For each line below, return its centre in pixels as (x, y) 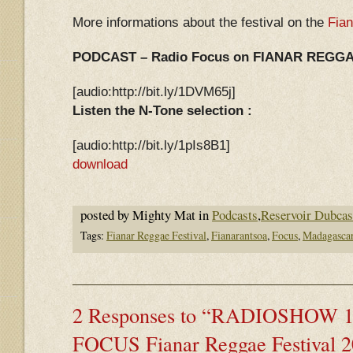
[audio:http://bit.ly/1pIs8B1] (151, 145)
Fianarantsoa (239, 235)
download (100, 164)
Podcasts (235, 215)
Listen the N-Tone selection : (162, 111)
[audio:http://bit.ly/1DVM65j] (154, 92)
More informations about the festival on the (200, 22)
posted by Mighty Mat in (146, 215)
